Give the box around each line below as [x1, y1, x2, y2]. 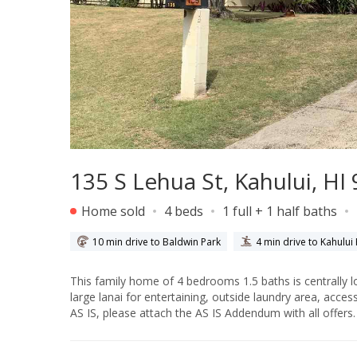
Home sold [78, 202, 145, 220]
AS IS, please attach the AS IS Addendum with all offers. [70, 305, 355, 320]
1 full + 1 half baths [222, 202, 337, 220]
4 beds [164, 202, 203, 220]
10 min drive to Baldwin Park [92, 234, 221, 249]
